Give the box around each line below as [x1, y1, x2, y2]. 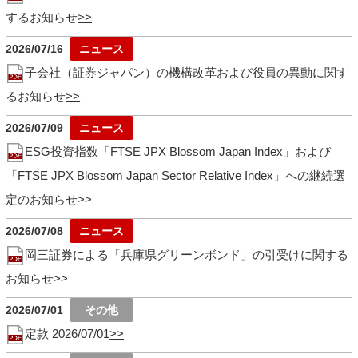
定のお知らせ [6, 192, 78, 206]
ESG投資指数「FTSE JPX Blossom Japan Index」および [25, 144, 332, 158]
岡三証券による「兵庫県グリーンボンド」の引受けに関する [25, 247, 349, 261]
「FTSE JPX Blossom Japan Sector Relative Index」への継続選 [6, 168, 346, 182]
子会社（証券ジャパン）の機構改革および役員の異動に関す [25, 65, 349, 79]
